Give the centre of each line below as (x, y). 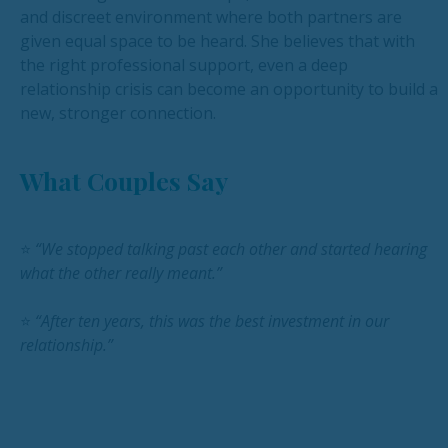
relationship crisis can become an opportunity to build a (229, 89)
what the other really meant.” (121, 273)
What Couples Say (124, 181)
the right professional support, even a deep (184, 65)
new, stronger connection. (118, 113)
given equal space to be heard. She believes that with (217, 41)
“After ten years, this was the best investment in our (212, 321)
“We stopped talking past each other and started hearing (231, 249)
